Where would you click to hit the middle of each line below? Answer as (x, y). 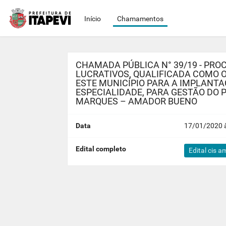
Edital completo (101, 149)
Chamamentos (140, 18)
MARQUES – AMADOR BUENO (136, 101)
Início (93, 18)
